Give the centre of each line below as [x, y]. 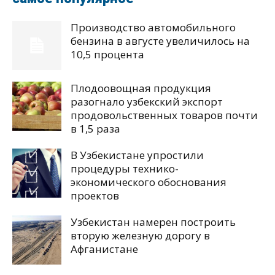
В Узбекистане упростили [137, 155]
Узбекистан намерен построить [153, 222]
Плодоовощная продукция [141, 88]
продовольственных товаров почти [164, 115]
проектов [95, 195]
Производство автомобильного [153, 27]
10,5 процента [107, 54]
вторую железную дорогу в [140, 235]
